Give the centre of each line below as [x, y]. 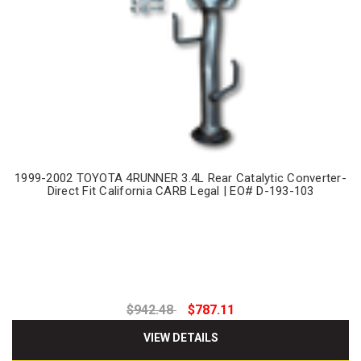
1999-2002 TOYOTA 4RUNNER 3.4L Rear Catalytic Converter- [180, 178]
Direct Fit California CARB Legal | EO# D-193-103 [180, 191]
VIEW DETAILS [180, 338]
